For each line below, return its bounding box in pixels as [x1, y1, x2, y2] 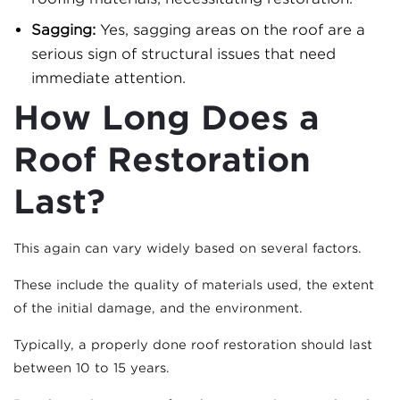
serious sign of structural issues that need [31, 46, 336, 63]
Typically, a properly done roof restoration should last [13, 337, 372, 353]
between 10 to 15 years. [13, 361, 170, 376]
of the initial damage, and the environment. [13, 301, 303, 316]
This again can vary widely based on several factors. [13, 241, 362, 256]
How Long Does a [13, 98, 320, 138]
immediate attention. [31, 70, 186, 87]
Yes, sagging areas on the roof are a [96, 21, 365, 39]
